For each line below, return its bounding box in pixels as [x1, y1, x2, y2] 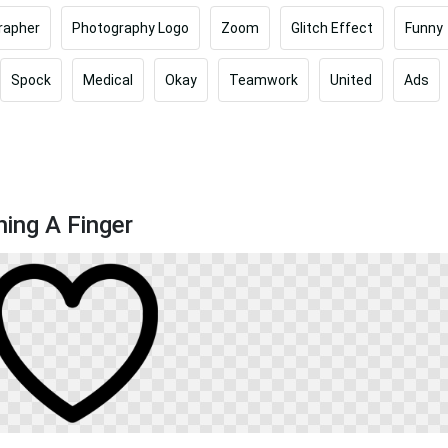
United [330, 71, 372, 88]
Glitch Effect [291, 19, 373, 36]
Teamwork [229, 71, 298, 88]
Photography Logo [72, 19, 189, 36]
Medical [83, 71, 133, 88]
